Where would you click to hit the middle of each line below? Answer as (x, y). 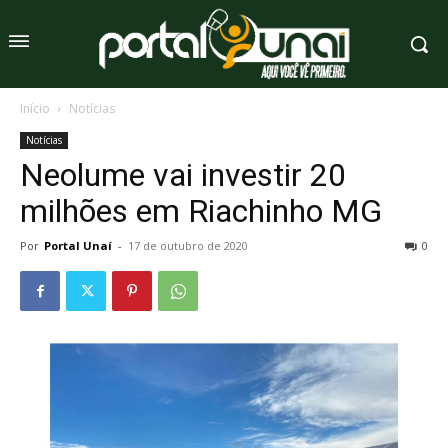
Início (35, 109)
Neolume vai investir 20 (183, 175)
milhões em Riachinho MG (201, 211)
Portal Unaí (78, 246)
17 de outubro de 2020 (188, 246)
